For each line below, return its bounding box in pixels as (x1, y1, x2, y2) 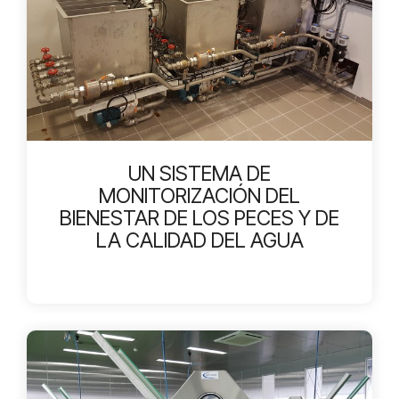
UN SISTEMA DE (128, 160, 271, 186)
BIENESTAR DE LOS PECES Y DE (60, 205, 339, 231)
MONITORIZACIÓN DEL (99, 183, 300, 208)
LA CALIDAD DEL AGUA (95, 227, 304, 253)
